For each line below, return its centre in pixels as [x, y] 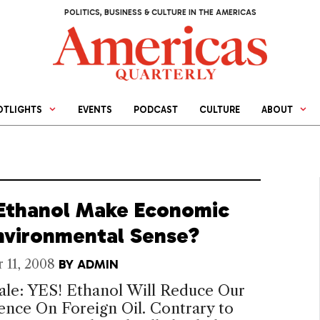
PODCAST [156, 110]
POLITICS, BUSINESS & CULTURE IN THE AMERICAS [160, 12]
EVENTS [95, 110]
